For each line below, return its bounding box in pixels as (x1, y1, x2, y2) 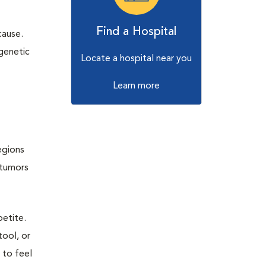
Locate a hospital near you (81, 54, 192, 64)
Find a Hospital (96, 26, 177, 38)
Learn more (113, 81, 160, 91)
